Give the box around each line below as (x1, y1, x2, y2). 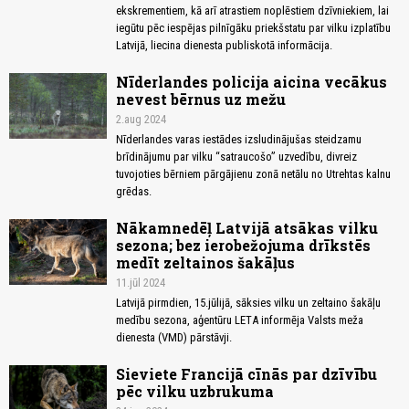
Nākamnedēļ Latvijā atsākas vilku (116, 218, 378, 238)
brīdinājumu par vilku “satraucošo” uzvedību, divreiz (116, 150, 357, 164)
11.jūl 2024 (116, 276, 165, 290)
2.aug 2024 (116, 112, 166, 127)
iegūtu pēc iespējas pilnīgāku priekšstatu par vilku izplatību (116, 21, 391, 36)
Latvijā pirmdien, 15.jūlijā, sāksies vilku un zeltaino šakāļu (116, 296, 381, 310)
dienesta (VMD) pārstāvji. (116, 330, 232, 345)
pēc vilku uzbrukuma (116, 382, 274, 402)
